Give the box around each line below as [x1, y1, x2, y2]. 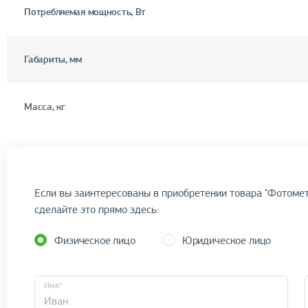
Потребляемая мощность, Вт [24, 5, 146, 18]
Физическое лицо [54, 233, 135, 247]
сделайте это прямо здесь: [34, 202, 159, 217]
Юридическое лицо [181, 233, 272, 247]
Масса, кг [24, 100, 65, 113]
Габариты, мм [24, 52, 82, 65]
